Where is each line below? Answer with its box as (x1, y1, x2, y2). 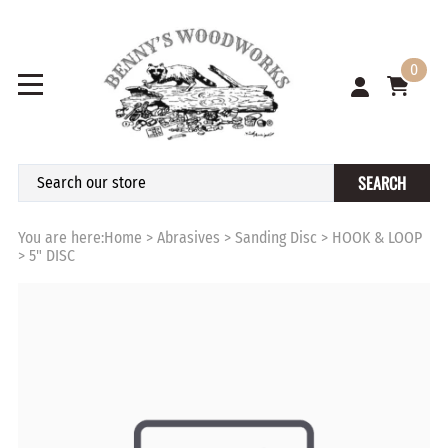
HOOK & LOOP (332, 228, 422, 248)
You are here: (18, 228, 104, 248)
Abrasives (157, 228, 220, 248)
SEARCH (358, 170, 406, 195)
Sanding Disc (235, 228, 317, 248)
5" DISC (29, 246, 75, 266)
